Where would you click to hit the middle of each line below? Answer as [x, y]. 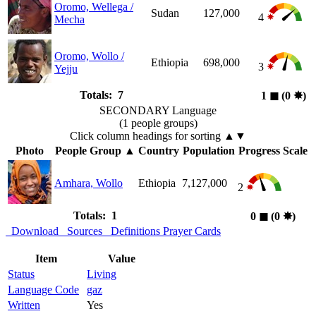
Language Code [43, 290]
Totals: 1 [95, 216]
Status [21, 274]
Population [208, 151]
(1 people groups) [158, 123]
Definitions [133, 231]
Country [159, 151]
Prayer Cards [192, 231]
